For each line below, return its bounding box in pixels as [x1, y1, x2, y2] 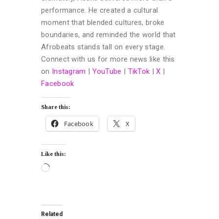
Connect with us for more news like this [41, 54, 175, 64]
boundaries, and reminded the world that [41, 30, 176, 39]
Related [41, 210, 63, 218]
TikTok [128, 66, 152, 76]
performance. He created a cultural [41, 5, 158, 15]
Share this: [41, 103, 70, 110]
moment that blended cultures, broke [41, 18, 165, 27]
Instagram [51, 66, 86, 76]
